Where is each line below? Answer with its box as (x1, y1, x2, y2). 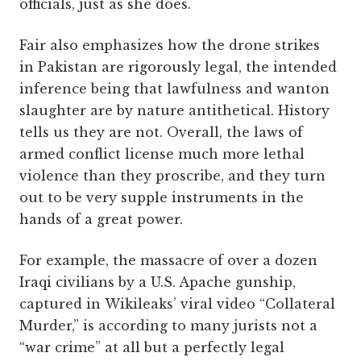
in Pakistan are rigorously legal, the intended (19, 59, 337, 76)
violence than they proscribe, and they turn (19, 168, 326, 185)
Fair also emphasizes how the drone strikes (19, 37, 320, 54)
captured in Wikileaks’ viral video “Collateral (19, 296, 335, 313)
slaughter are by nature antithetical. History (19, 102, 330, 119)
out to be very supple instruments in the (19, 189, 304, 206)
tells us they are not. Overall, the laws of (19, 124, 303, 141)
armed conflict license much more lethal (19, 146, 305, 163)
